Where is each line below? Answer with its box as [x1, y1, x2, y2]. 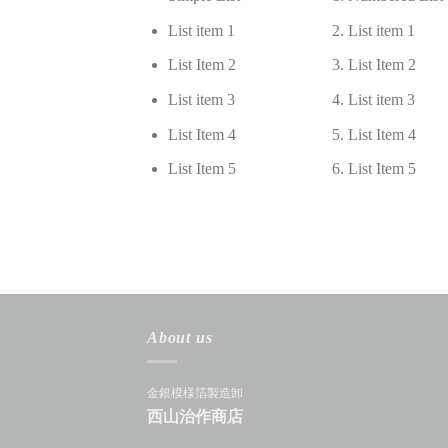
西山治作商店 [147, 408, 243, 426]
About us [147, 328, 213, 346]
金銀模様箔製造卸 [147, 386, 243, 401]
